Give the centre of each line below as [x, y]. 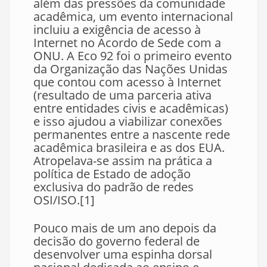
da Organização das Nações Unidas [131, 69]
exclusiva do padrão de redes [114, 187]
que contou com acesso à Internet [127, 82]
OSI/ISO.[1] [64, 200]
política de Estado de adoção [112, 174]
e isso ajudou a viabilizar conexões [128, 121]
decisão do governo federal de [117, 241]
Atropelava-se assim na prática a [123, 161]
